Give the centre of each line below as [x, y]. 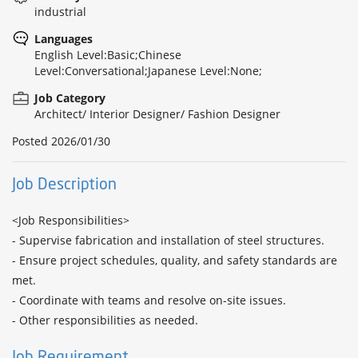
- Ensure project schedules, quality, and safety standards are [175, 260]
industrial [60, 12]
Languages [64, 39]
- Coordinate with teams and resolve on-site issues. [151, 300]
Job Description [64, 184]
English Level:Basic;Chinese [108, 55]
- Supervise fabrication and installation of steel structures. [170, 240]
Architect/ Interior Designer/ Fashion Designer [157, 114]
